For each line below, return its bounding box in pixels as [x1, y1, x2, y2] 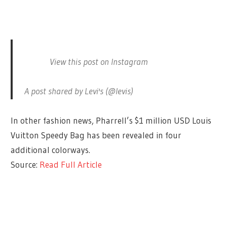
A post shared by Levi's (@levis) [24, 86, 133, 97]
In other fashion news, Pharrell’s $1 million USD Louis [11, 115, 212, 126]
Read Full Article [40, 159, 102, 170]
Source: [11, 159, 40, 170]
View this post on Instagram [49, 56, 148, 68]
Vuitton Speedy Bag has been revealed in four [11, 130, 182, 141]
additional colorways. [11, 144, 91, 156]
